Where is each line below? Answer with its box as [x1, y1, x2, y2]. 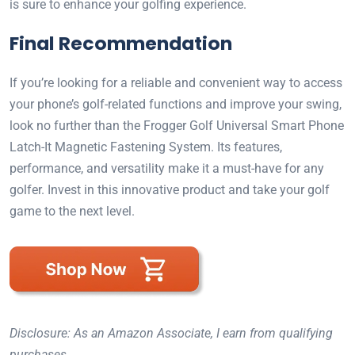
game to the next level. [10, 204, 135, 219]
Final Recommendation [10, 30, 232, 56]
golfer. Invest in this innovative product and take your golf [10, 182, 330, 197]
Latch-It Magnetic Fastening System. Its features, [10, 139, 282, 155]
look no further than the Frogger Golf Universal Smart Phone [10, 118, 344, 133]
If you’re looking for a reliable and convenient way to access [10, 75, 342, 90]
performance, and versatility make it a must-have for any [10, 161, 324, 176]
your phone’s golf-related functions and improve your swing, [10, 97, 342, 112]
